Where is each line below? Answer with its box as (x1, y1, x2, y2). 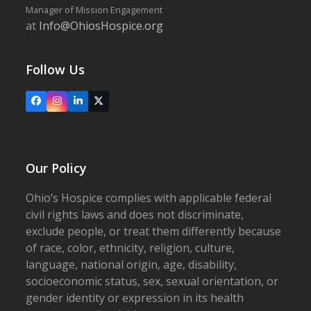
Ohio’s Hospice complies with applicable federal (26, 190, 272, 205)
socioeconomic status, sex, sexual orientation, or (26, 273, 279, 289)
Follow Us (26, 60, 85, 78)
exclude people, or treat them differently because (26, 223, 282, 239)
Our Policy (26, 159, 87, 176)
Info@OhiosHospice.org (39, 17, 164, 33)
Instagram (56, 98, 102, 111)
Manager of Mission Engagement (26, 3, 163, 16)
